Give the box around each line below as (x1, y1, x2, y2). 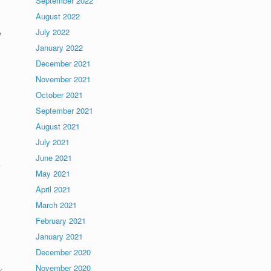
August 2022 (36, 10, 80, 22)
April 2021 (36, 183, 71, 195)
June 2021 (36, 152, 73, 163)
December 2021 (36, 57, 91, 69)
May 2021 (36, 168, 71, 179)
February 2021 (36, 215, 87, 226)
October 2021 (36, 89, 83, 100)
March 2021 (36, 199, 77, 211)
